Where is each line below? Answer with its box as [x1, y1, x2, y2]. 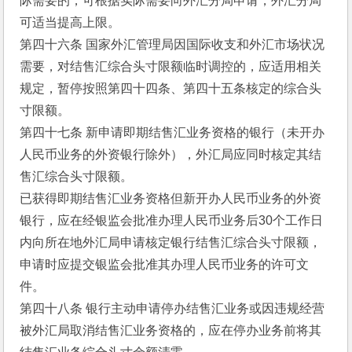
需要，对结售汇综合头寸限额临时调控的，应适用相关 [20, 60, 322, 73]
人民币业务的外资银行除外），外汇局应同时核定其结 [20, 148, 322, 161]
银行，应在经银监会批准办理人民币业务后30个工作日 [20, 214, 324, 227]
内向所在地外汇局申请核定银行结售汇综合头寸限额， [20, 236, 322, 249]
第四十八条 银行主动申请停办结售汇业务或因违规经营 [20, 302, 325, 315]
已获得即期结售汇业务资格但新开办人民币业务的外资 [20, 192, 322, 205]
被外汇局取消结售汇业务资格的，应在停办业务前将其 [20, 324, 322, 337]
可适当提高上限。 [20, 16, 121, 29]
